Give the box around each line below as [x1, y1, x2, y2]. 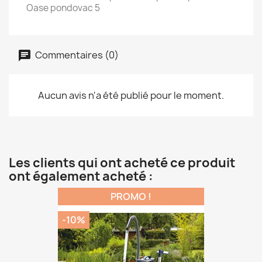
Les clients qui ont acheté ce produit [9, 154, 235, 171]
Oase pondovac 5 [26, 2, 100, 14]
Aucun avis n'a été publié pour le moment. [38, 89, 224, 102]
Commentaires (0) [33, 48, 119, 61]
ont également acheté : [9, 168, 153, 185]
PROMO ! [111, 190, 151, 203]
